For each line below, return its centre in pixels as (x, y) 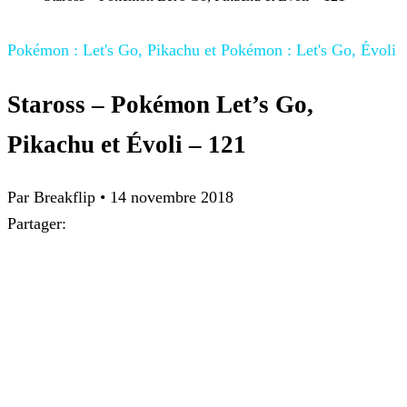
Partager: (37, 224)
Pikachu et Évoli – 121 (127, 144)
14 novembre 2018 (172, 198)
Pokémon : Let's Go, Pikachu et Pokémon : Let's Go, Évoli (202, 50)
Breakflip (65, 198)
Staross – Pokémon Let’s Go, (160, 104)
